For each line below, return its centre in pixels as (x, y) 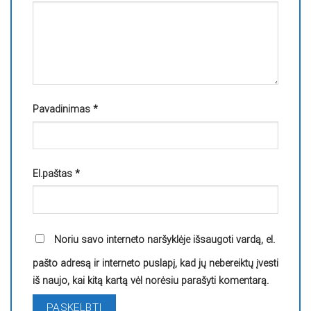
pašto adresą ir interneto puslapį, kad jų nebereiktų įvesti (155, 263)
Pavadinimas (63, 109)
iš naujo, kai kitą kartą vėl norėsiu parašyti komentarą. (151, 280)
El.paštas (54, 174)
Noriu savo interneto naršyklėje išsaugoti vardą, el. (165, 239)
